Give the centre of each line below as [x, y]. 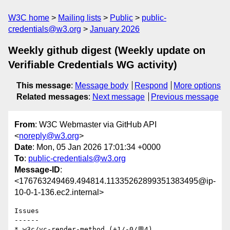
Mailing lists [80, 18]
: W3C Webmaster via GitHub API [96, 125]
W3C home [29, 18]
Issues [27, 211]
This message [44, 85]
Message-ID [37, 170]
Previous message [185, 97]
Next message [119, 97]
